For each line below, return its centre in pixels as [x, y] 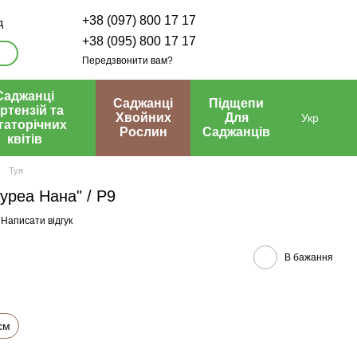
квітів [24, 139]
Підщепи [236, 103]
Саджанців [236, 132]
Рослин [143, 132]
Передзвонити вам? [128, 60]
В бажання [309, 257]
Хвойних [143, 118]
